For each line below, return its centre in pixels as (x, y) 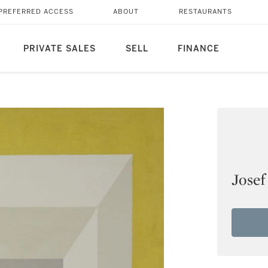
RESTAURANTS (205, 12)
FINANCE (198, 49)
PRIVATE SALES (59, 49)
